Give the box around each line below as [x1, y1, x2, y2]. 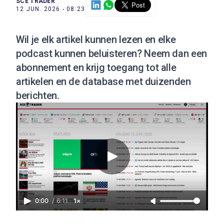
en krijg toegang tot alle [70, 61, 176, 74]
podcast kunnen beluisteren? [16, 47, 144, 60]
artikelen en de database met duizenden [16, 75, 191, 88]
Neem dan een [144, 47, 207, 60]
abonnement [16, 61, 71, 74]
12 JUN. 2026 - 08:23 [16, 5, 85, 13]
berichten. [16, 89, 59, 102]
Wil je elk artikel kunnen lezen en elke [16, 33, 176, 46]
